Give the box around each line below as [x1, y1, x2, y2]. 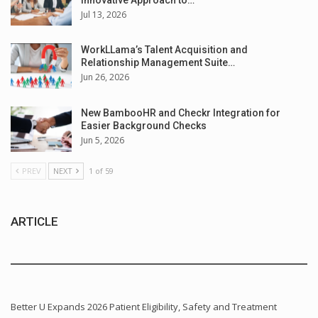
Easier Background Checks [81, 119, 207, 131]
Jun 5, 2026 [81, 133, 124, 146]
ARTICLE [11, 214, 58, 229]
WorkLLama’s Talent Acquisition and [81, 44, 248, 56]
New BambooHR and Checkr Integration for [81, 106, 280, 119]
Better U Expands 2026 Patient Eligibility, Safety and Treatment [11, 300, 277, 313]
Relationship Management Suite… [81, 57, 235, 69]
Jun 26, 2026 [81, 71, 129, 84]
